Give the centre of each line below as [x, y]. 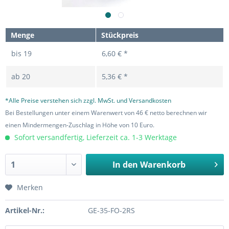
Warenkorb [163, 165]
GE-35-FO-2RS [111, 210]
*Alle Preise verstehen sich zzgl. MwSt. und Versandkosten [88, 100]
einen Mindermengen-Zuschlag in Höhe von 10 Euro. [80, 125]
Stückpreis [120, 35]
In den [125, 165]
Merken [30, 187]
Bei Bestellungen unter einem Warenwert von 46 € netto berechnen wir [106, 113]
